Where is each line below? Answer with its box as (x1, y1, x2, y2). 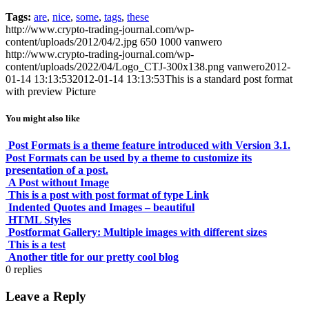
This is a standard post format (165, 72, 292, 85)
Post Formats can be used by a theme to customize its (6, 152, 252, 164)
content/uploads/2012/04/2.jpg (6, 35, 137, 48)
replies (14, 263, 42, 276)
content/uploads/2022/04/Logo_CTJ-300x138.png (6, 60, 224, 72)
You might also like (6, 112, 80, 123)
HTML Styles (8, 214, 71, 226)
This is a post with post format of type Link (8, 189, 209, 201)
